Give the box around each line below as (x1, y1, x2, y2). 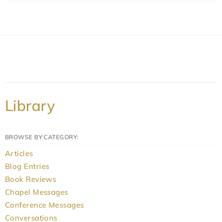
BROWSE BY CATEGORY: (5, 133, 79, 141)
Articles (5, 148, 33, 158)
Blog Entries (5, 161, 50, 171)
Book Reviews (5, 174, 56, 184)
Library (5, 96, 55, 115)
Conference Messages (5, 200, 84, 210)
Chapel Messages (5, 187, 68, 197)
